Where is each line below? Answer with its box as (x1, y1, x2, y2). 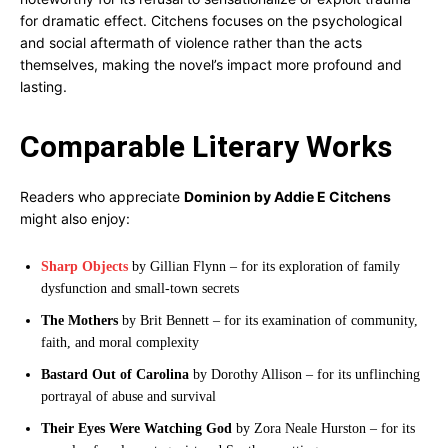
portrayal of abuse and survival (41, 389, 216, 404)
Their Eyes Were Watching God (41, 421, 232, 436)
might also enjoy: (20, 210, 130, 227)
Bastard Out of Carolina (41, 367, 189, 382)
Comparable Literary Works (20, 129, 392, 164)
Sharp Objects (41, 259, 128, 274)
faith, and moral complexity (41, 335, 199, 350)
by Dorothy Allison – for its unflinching (189, 367, 420, 382)
